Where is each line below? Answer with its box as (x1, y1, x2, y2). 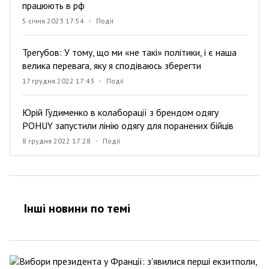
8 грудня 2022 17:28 (22, 136, 91, 145)
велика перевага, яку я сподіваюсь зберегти (22, 59, 201, 71)
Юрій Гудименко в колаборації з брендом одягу (22, 106, 219, 118)
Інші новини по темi (24, 200, 130, 216)
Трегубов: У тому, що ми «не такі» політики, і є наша (22, 46, 237, 58)
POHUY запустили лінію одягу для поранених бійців (22, 119, 234, 131)
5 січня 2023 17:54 (22, 16, 84, 25)
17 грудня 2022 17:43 (22, 76, 94, 85)
